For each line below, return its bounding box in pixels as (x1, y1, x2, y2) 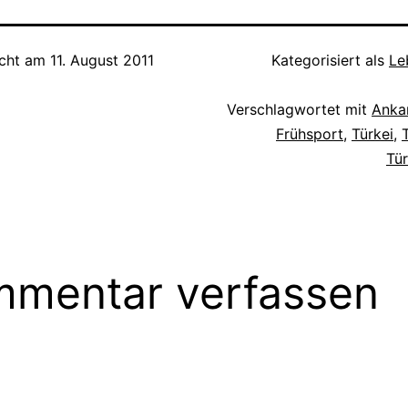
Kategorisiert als (271, 50, 389, 69)
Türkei (352, 124, 393, 143)
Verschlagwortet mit (227, 99, 372, 118)
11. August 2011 (50, 50, 154, 69)
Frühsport (276, 124, 343, 143)
